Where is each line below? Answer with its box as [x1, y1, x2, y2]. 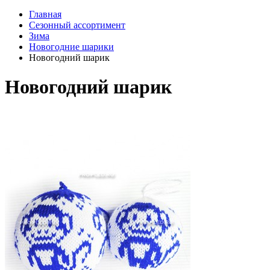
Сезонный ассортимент [29, 20, 125, 30]
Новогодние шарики [29, 42, 114, 52]
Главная [29, 9, 61, 19]
